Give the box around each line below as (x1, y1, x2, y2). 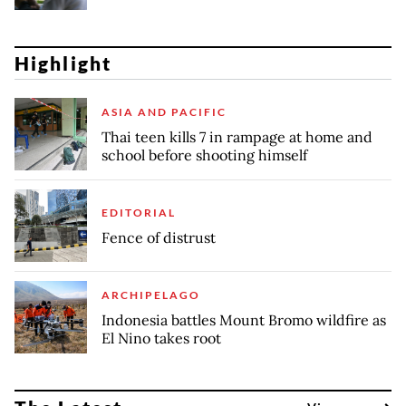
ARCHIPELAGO (101, 287, 200, 302)
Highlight (14, 52, 111, 75)
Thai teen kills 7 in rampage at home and (101, 127, 372, 146)
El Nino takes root (101, 328, 221, 347)
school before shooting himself (101, 145, 307, 164)
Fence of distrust (101, 227, 216, 246)
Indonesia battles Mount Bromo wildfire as (101, 310, 386, 329)
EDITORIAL (101, 205, 176, 219)
